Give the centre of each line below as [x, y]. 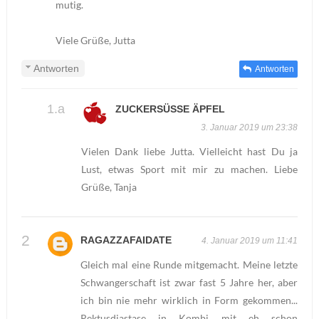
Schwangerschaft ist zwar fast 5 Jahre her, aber [189, 282]
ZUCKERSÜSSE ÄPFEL [167, 109]
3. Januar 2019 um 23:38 [250, 128]
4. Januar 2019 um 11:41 [250, 240]
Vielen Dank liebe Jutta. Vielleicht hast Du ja [189, 152]
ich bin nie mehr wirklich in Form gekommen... [189, 300]
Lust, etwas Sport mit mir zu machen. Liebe [189, 169]
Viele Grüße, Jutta [95, 41]
